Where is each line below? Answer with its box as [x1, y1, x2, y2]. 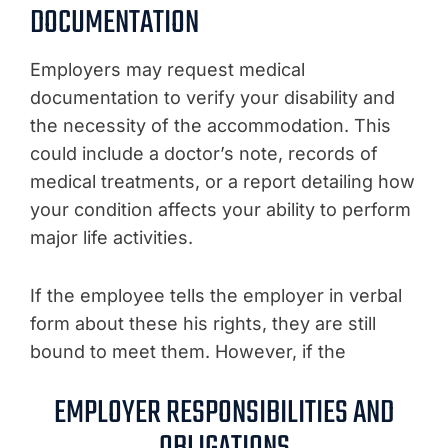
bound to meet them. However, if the [30, 340, 346, 362]
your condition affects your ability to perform [30, 198, 411, 220]
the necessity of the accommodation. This [30, 114, 391, 136]
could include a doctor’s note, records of [30, 142, 378, 164]
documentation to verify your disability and [30, 86, 395, 108]
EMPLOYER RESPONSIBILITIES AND [54, 387, 394, 439]
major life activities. [30, 226, 193, 248]
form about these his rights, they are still [30, 312, 376, 334]
